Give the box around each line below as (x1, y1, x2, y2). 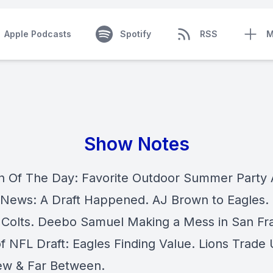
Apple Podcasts (4, 29, 71, 39)
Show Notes (83, 133, 190, 155)
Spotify (119, 29, 151, 39)
